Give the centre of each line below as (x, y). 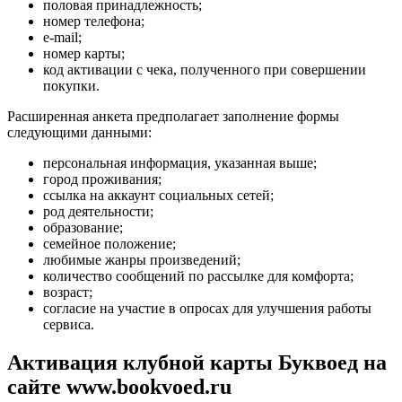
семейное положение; (109, 244)
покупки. (71, 86)
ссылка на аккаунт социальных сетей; (158, 196)
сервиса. (69, 325)
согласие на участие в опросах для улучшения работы (207, 309)
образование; (83, 228)
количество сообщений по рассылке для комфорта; (198, 276)
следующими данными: (79, 133)
